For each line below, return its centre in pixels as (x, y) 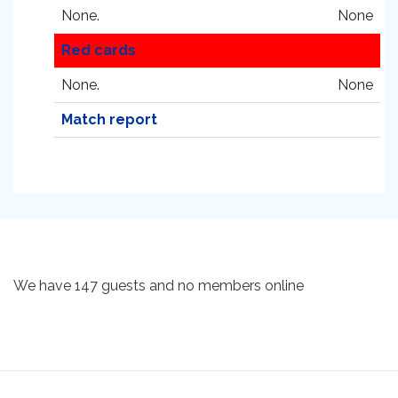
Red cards (99, 50)
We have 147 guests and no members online (159, 286)
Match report (109, 119)
